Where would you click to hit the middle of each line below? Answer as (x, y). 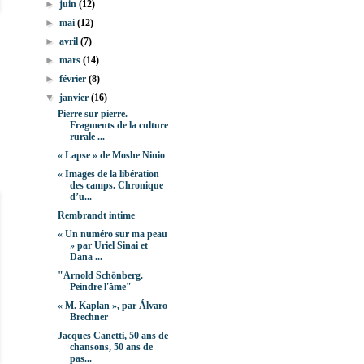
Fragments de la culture (119, 126)
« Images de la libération (108, 174)
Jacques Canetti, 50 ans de (113, 336)
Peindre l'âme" (100, 287)
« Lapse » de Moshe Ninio (111, 156)
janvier (76, 98)
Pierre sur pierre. (92, 114)
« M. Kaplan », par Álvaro (112, 306)
